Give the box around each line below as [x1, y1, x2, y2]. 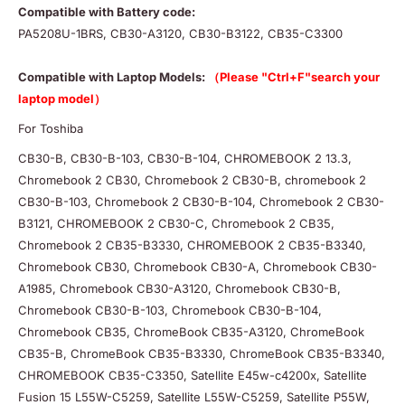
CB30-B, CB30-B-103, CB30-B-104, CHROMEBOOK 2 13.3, [18, 150, 352, 165]
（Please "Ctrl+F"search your [208, 69, 380, 84]
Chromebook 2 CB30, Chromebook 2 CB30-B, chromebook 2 [18, 172, 366, 187]
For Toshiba [18, 120, 83, 136]
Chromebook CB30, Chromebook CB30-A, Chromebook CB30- [18, 259, 377, 274]
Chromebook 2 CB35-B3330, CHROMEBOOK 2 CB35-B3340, [18, 237, 366, 252]
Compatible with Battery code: [18, 4, 195, 19]
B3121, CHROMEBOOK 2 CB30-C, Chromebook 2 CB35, [18, 215, 334, 231]
